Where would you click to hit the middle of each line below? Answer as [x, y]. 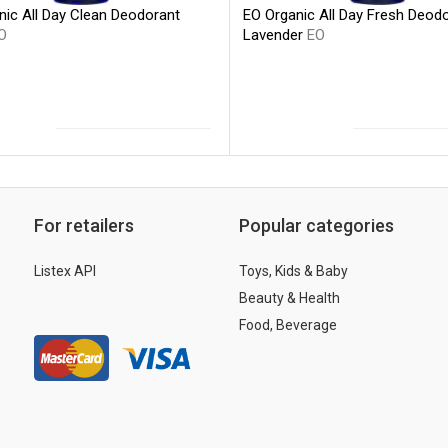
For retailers [84, 225]
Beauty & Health [289, 297]
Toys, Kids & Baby [293, 270]
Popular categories [316, 225]
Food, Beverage [288, 324]
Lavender [274, 35]
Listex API [65, 270]
